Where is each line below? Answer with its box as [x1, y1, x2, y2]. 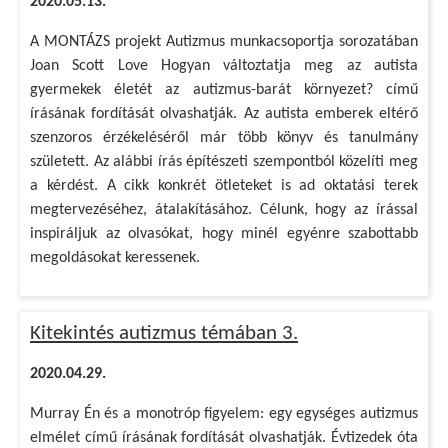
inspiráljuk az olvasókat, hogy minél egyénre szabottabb [30, 226, 418, 242]
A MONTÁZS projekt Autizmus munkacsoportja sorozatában [30, 34, 418, 50]
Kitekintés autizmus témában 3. [30, 323, 298, 344]
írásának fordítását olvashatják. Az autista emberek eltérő [30, 106, 418, 122]
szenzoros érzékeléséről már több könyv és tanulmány [30, 130, 418, 146]
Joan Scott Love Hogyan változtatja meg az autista [30, 58, 418, 74]
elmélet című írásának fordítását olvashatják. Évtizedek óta [30, 430, 418, 446]
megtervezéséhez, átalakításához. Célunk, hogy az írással [30, 202, 418, 218]
